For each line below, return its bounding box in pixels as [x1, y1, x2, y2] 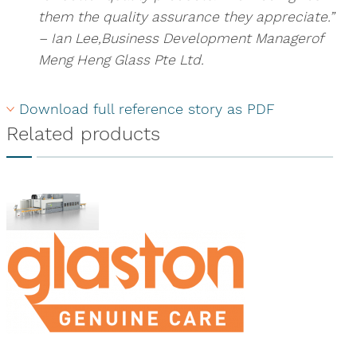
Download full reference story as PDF [18, 100, 275, 117]
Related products [6, 123, 160, 145]
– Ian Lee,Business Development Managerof [37, 30, 323, 46]
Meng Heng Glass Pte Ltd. [37, 52, 204, 68]
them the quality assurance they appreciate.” [37, 9, 334, 25]
